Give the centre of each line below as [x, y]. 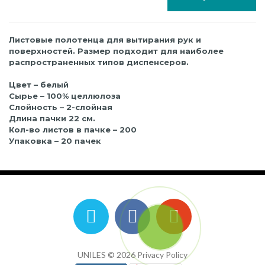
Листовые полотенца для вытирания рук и [105, 40]
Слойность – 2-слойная [61, 107]
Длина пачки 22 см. [52, 118]
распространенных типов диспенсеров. [99, 62]
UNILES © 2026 [107, 255]
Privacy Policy [162, 255]
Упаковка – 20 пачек [55, 141]
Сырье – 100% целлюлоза [65, 96]
